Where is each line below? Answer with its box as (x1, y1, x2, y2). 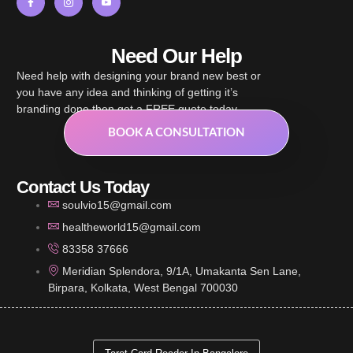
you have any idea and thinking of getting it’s (17, 85, 239, 98)
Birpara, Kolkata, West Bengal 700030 (48, 281, 239, 295)
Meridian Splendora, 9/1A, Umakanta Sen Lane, (62, 265, 302, 278)
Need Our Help (111, 44, 242, 67)
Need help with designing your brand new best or (17, 69, 262, 82)
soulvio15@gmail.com (62, 199, 173, 212)
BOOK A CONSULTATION (108, 126, 245, 139)
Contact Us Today (17, 177, 150, 198)
